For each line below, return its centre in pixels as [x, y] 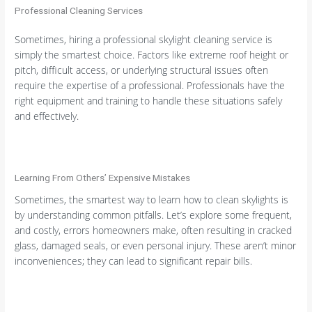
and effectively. [47, 116]
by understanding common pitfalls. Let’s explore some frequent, [154, 214]
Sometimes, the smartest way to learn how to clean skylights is [152, 199]
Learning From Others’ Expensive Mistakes [103, 177]
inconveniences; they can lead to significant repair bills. [134, 260]
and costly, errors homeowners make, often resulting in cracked [154, 230]
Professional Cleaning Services [79, 10]
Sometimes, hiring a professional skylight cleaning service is [144, 40]
